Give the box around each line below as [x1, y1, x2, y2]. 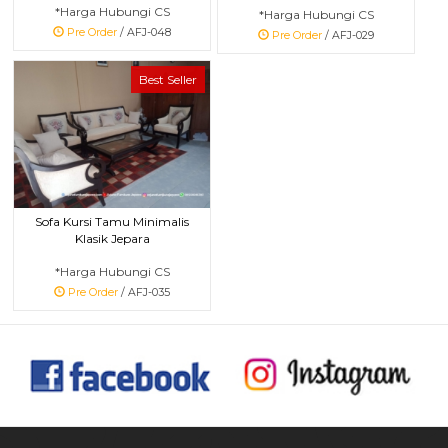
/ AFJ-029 [322, 29, 374, 43]
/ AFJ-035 [118, 286, 170, 300]
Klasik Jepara [74, 231, 150, 247]
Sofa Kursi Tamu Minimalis [35, 214, 189, 230]
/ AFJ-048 [117, 25, 171, 39]
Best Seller [139, 72, 197, 88]
